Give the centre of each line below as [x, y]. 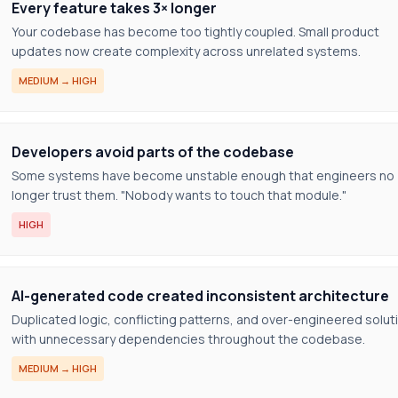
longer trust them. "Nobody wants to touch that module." [179, 195]
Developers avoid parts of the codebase [153, 152]
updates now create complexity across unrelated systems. [186, 51]
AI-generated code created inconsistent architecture [200, 296]
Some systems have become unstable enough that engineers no [203, 175]
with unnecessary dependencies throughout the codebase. [188, 339]
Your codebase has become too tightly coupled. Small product [195, 32]
